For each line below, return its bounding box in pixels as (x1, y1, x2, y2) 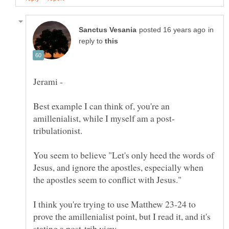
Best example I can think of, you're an (33, 99, 170, 112)
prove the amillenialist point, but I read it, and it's (33, 210, 211, 222)
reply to (79, 37, 105, 45)
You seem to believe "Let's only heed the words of (33, 148, 214, 161)
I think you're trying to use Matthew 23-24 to (33, 197, 196, 210)
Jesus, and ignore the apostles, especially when (33, 161, 203, 173)
